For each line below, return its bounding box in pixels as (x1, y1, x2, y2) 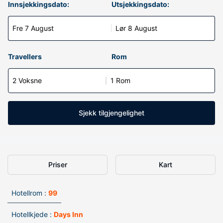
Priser (48, 160, 67, 169)
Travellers (8, 52, 42, 61)
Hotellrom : (11, 189, 46, 197)
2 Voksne (12, 76, 42, 85)
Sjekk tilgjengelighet (79, 109, 144, 117)
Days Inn (54, 210, 83, 219)
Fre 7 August (12, 24, 54, 32)
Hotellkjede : (11, 210, 52, 219)
